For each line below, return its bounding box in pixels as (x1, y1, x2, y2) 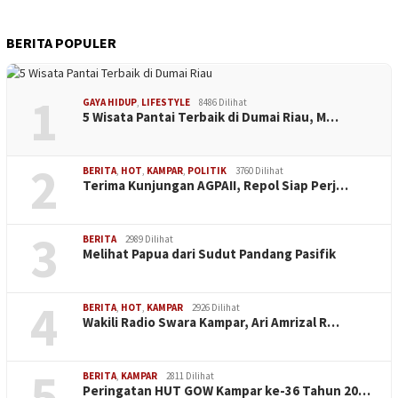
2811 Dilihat (166, 370, 214, 383)
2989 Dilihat (125, 233, 173, 246)
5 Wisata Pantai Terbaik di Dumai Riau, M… (83, 108, 338, 126)
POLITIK (187, 164, 227, 178)
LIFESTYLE (141, 96, 190, 109)
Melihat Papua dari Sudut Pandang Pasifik (83, 245, 336, 263)
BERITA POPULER (6, 34, 116, 52)
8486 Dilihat (199, 96, 247, 109)
